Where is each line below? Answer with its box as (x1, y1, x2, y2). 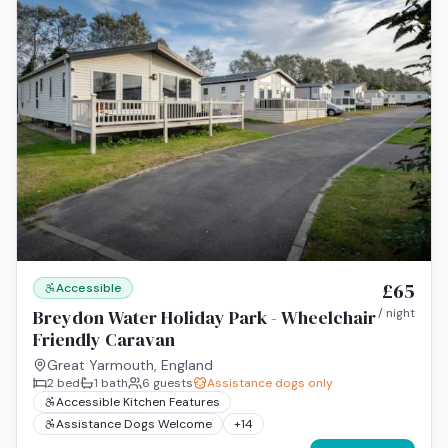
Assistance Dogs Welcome (56, 415, 212, 432)
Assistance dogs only (207, 374, 333, 391)
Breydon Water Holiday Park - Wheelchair (33, 304, 376, 330)
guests (150, 374, 193, 391)
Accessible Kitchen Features (56, 393, 220, 410)
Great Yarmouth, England (47, 355, 213, 374)
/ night (378, 304, 415, 321)
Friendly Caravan (33, 326, 175, 352)
